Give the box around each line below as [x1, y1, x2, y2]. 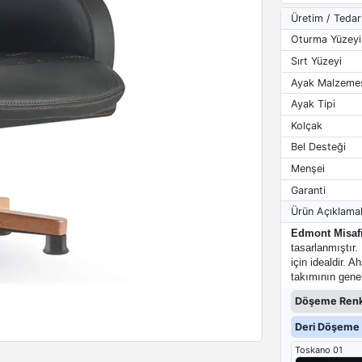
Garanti [290, 183, 326, 196]
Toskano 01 [294, 344, 343, 356]
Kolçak [290, 119, 322, 132]
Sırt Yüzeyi [290, 55, 342, 67]
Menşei [290, 162, 325, 175]
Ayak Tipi [290, 98, 335, 111]
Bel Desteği [290, 141, 346, 154]
